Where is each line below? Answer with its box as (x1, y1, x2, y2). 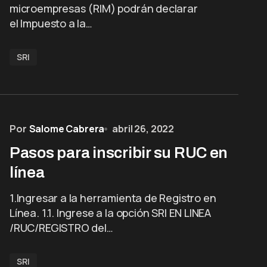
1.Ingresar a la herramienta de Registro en (10, 191, 216, 205)
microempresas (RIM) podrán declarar (10, 1, 198, 15)
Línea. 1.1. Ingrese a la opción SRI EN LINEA (10, 206, 212, 220)
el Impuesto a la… (10, 16, 92, 30)
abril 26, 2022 (112, 122, 175, 135)
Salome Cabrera (29, 122, 105, 135)
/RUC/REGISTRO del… (10, 221, 113, 235)
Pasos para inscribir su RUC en (10, 144, 228, 161)
